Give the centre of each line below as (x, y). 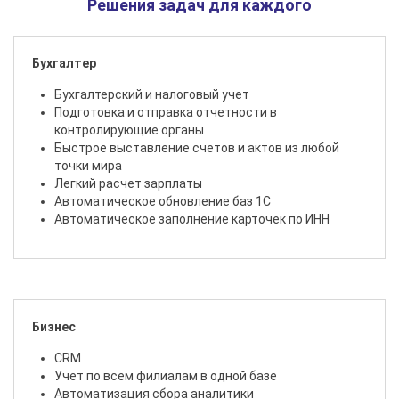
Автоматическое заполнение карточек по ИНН (192, 220)
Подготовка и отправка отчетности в (166, 113)
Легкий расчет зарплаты (128, 184)
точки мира (88, 166)
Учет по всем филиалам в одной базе (166, 376)
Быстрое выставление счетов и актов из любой (197, 148)
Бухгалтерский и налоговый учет (152, 95)
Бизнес (54, 327)
